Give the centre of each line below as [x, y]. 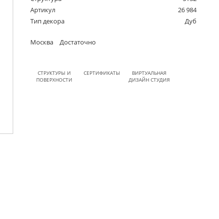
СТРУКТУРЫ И [54, 73]
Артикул [43, 10]
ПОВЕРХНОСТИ [54, 80]
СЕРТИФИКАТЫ [102, 73]
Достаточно [77, 42]
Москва [42, 42]
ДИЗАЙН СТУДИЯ [149, 80]
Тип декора [48, 21]
